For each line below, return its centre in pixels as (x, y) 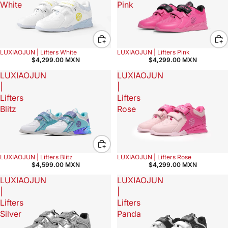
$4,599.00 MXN (55, 164)
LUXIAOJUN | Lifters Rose (154, 157)
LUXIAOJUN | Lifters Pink (153, 52)
